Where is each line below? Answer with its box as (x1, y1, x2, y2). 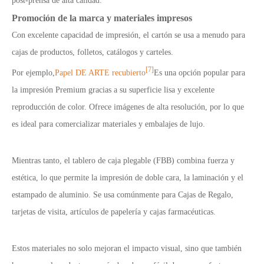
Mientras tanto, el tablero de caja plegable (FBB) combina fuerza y (12, 156, 235, 165)
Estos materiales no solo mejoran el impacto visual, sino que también (12, 243, 242, 253)
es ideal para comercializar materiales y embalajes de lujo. (12, 119, 205, 128)
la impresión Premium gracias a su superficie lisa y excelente (12, 85, 214, 94)
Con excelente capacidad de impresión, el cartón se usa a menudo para (12, 31, 245, 40)
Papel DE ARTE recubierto (55, 68, 146, 77)
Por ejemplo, (12, 68, 55, 77)
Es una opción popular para (154, 68, 245, 77)
